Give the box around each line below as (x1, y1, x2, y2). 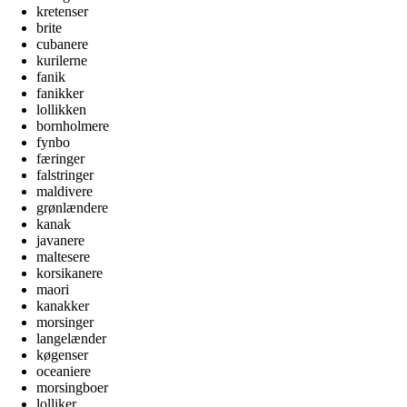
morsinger (36, 313, 94, 330)
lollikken (36, 101, 86, 117)
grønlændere (36, 199, 108, 215)
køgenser (36, 346, 88, 362)
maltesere (36, 248, 90, 264)
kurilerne (36, 52, 87, 68)
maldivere (36, 183, 93, 199)
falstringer (36, 166, 94, 183)
